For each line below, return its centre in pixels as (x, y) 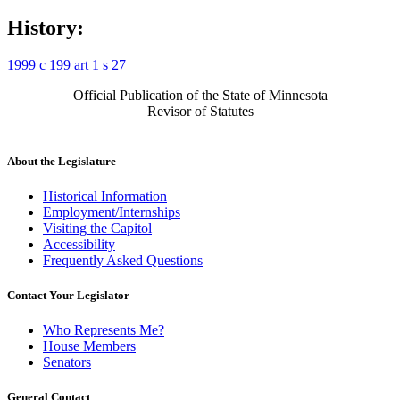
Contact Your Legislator (68, 295)
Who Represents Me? (104, 330)
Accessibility (79, 244)
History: (46, 27)
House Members (89, 346)
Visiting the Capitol (97, 228)
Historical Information (105, 196)
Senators (67, 362)
